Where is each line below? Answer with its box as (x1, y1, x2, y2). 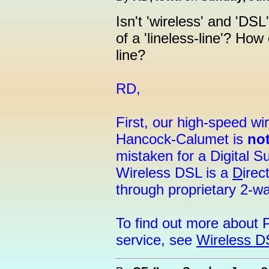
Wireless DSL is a (116, 165, 232, 181)
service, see (116, 232, 196, 248)
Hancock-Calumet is (116, 131, 247, 147)
